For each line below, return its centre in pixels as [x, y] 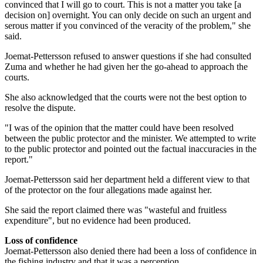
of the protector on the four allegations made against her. [108, 190]
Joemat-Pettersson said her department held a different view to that [127, 179]
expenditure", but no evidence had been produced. [98, 220]
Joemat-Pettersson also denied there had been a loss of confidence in [131, 251]
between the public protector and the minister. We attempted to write [130, 138]
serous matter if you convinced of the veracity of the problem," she [128, 25]
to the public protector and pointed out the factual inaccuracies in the [131, 149]
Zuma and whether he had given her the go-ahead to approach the [126, 66]
